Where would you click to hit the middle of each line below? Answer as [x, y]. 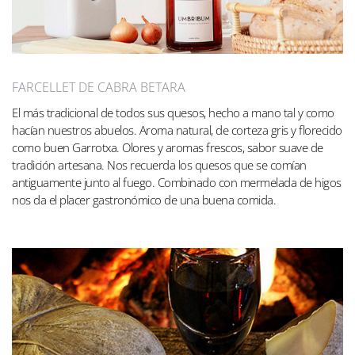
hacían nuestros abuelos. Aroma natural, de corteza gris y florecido [177, 130]
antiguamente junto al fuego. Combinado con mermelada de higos [177, 183]
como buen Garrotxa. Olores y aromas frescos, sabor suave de [168, 148]
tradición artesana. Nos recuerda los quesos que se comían [159, 165]
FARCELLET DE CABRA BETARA [99, 88]
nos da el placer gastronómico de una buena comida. [144, 200]
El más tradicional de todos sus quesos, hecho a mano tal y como [173, 113]
